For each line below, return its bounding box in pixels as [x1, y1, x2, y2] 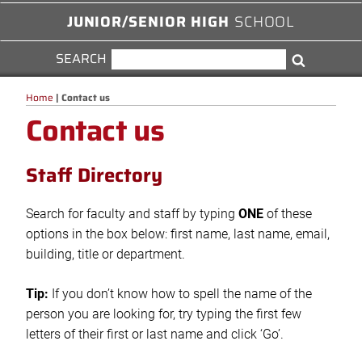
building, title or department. [26, 246, 185, 263]
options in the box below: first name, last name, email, [26, 226, 330, 242]
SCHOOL [234, 10, 296, 33]
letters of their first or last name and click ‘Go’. [26, 326, 284, 343]
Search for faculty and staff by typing [26, 206, 238, 222]
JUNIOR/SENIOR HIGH [66, 10, 234, 33]
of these [263, 206, 312, 222]
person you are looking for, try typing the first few [26, 306, 301, 322]
